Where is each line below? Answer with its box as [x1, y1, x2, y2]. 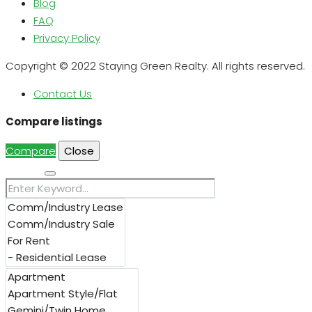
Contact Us [33, 86, 92, 101]
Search [6, 162, 45, 177]
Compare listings [6, 114, 102, 129]
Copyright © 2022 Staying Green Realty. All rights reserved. [6, 58, 305, 73]
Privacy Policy [33, 30, 100, 45]
